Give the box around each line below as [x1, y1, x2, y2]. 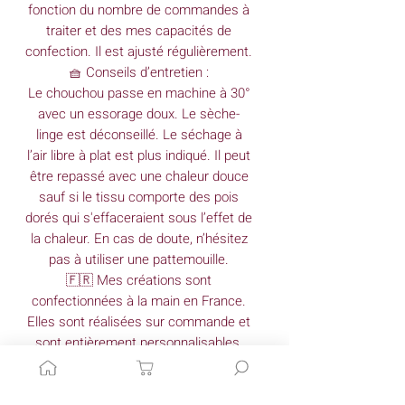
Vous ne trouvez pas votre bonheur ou [27, 353, 250, 373]
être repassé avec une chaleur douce [29, 165, 249, 186]
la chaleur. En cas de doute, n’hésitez [30, 228, 248, 249]
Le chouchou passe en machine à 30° [27, 82, 250, 103]
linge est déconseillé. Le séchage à [35, 124, 242, 145]
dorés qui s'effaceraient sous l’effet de [25, 207, 252, 228]
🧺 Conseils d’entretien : [69, 61, 209, 82]
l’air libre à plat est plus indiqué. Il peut [27, 145, 250, 165]
